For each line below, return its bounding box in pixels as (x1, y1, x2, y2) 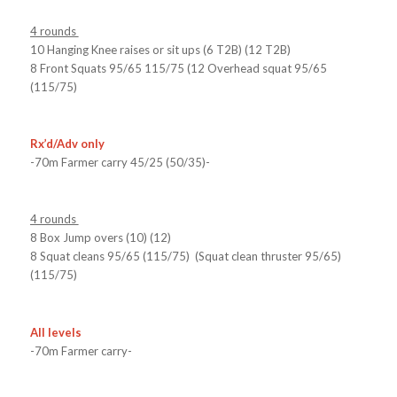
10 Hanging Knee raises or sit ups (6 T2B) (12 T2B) (29, 43, 291, 58)
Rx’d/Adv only (29, 136, 105, 152)
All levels (29, 324, 84, 339)
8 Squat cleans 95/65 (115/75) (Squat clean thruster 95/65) (29, 249, 341, 264)
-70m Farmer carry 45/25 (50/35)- (29, 155, 210, 170)
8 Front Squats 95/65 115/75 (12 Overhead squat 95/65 (29, 61, 327, 76)
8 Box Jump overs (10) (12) (29, 230, 171, 245)
